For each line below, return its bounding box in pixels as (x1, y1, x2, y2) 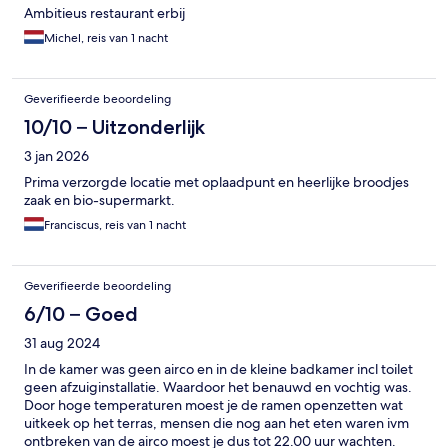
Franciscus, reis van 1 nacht (44, 216, 186, 233)
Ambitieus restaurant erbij (24, 3, 185, 22)
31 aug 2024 (24, 333, 100, 352)
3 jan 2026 (24, 146, 89, 165)
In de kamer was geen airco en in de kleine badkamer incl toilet (24, 359, 413, 378)
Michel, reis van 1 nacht (44, 29, 168, 46)
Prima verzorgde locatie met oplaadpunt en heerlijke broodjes (24, 172, 409, 191)
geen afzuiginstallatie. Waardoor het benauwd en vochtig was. (24, 377, 412, 396)
